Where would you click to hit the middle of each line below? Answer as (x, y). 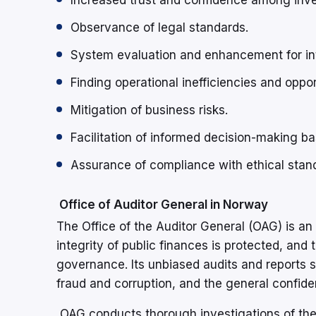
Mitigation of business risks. (149, 110)
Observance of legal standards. (159, 28)
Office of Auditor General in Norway (162, 205)
